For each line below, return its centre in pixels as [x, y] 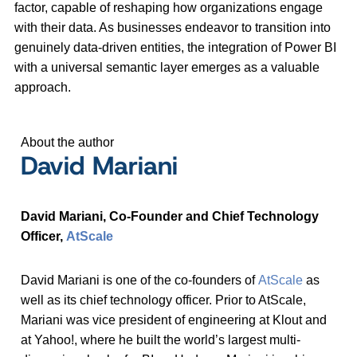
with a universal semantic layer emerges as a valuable [167, 68]
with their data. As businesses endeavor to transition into [173, 28]
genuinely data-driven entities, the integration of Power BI [175, 48]
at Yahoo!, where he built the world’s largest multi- [161, 340]
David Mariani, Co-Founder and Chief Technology [170, 217]
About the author [67, 143]
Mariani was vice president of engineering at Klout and [174, 320]
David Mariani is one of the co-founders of [139, 280]
